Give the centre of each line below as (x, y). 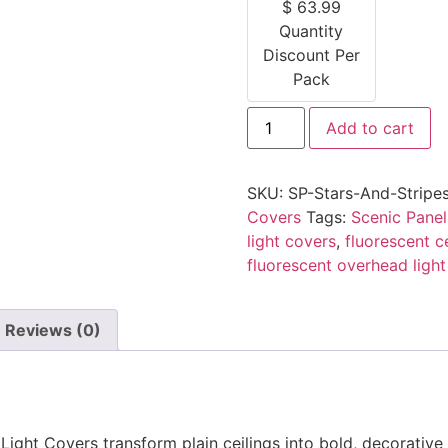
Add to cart (369, 127)
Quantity (311, 30)
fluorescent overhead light (346, 264)
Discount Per (311, 54)
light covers (291, 240)
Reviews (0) (53, 329)
